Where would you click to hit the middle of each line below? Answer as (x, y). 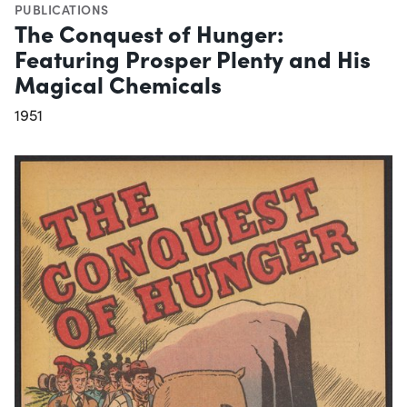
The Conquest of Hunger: (149, 32)
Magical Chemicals (118, 83)
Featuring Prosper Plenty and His (193, 58)
